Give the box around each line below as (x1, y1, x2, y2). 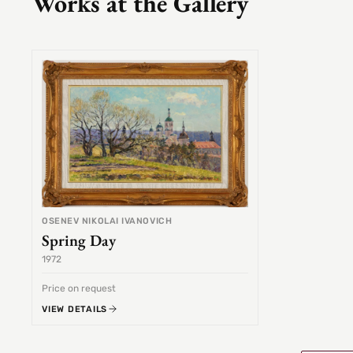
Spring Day (42, 230, 116, 251)
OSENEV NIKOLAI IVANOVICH (42, 216, 173, 227)
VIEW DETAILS (42, 303, 108, 314)
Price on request (42, 283, 116, 295)
